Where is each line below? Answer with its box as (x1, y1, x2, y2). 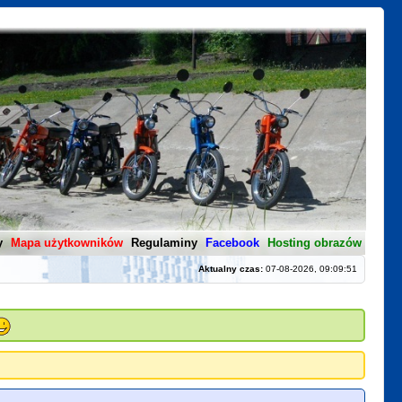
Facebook (205, 235, 259, 249)
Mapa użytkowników (10, 235, 123, 249)
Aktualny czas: (197, 263, 263, 274)
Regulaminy (130, 235, 197, 249)
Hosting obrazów (267, 235, 362, 249)
